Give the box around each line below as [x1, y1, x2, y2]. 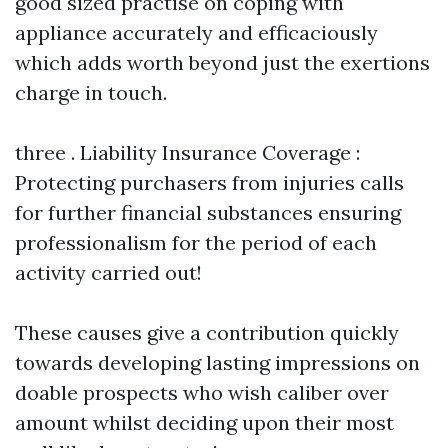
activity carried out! [15, 260, 202, 285]
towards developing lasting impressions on [15, 350, 420, 375]
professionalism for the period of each [15, 230, 377, 255]
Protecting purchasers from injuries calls [15, 170, 404, 195]
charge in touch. [15, 80, 167, 105]
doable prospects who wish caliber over [15, 380, 389, 405]
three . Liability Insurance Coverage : [15, 140, 360, 165]
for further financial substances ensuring [15, 200, 401, 225]
